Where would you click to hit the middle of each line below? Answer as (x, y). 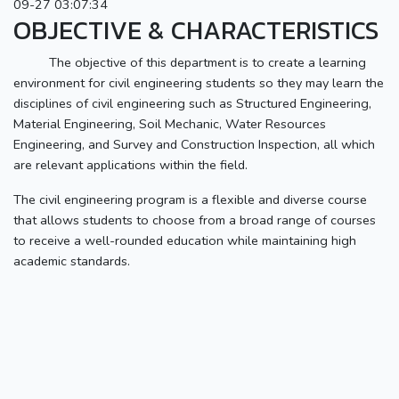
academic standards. (72, 261)
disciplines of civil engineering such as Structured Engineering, (192, 103)
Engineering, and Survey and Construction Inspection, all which (194, 144)
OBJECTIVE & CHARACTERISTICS (196, 29)
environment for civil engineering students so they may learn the (199, 82)
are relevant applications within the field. (130, 164)
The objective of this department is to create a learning (190, 62)
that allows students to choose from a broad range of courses (195, 220)
